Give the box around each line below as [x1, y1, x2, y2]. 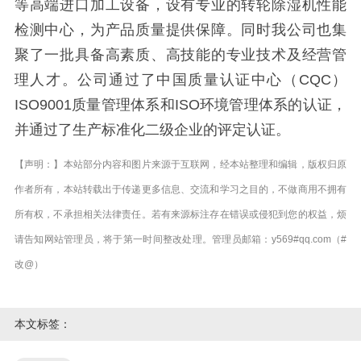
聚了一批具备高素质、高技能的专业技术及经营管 [14, 47, 347, 64]
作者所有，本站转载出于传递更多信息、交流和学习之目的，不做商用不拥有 [14, 183, 347, 195]
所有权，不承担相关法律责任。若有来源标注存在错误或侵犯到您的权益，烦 [14, 208, 347, 220]
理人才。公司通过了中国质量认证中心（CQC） [14, 72, 347, 89]
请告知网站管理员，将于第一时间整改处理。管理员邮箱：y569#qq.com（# [14, 233, 347, 245]
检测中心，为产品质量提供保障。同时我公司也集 [14, 22, 347, 39]
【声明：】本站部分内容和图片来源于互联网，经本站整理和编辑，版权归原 [14, 158, 347, 170]
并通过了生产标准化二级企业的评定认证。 [14, 122, 290, 139]
